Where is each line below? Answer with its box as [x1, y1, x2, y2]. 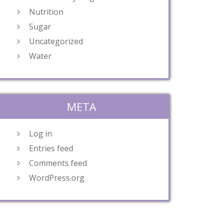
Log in [29, 128, 52, 139]
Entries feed [29, 143, 73, 154]
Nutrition [29, 6, 63, 17]
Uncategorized [29, 36, 83, 47]
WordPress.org [29, 172, 84, 183]
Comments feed [29, 158, 87, 168]
